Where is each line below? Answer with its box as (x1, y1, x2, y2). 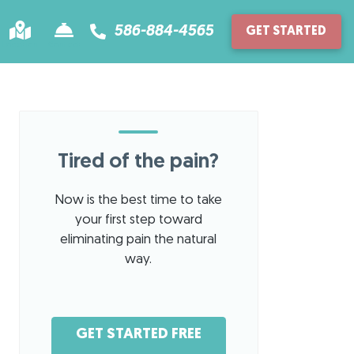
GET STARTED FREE (75, 327, 201, 342)
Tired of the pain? (58, 152, 220, 173)
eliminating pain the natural (60, 233, 217, 247)
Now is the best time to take (55, 194, 223, 207)
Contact (47, 40, 81, 50)
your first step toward (74, 213, 202, 227)
